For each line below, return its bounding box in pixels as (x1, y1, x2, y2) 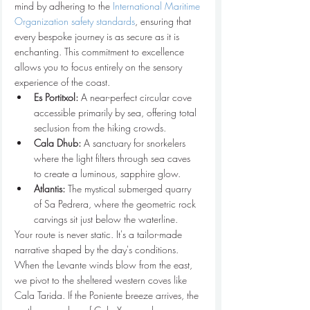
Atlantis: (34, 181, 65, 195)
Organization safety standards (15, 14, 135, 28)
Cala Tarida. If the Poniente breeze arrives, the (15, 288, 201, 302)
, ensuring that (135, 14, 194, 28)
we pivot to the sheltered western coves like (15, 273, 190, 286)
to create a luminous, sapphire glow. (34, 166, 181, 180)
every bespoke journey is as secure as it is (15, 29, 182, 43)
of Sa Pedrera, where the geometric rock (34, 197, 199, 210)
